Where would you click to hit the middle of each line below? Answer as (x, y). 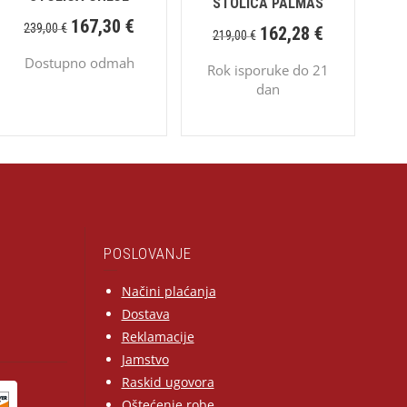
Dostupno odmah (79, 63)
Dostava (145, 313)
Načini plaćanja (169, 291)
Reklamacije (158, 336)
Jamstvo (145, 359)
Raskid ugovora (168, 382)
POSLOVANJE (147, 253)
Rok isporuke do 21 (268, 69)
